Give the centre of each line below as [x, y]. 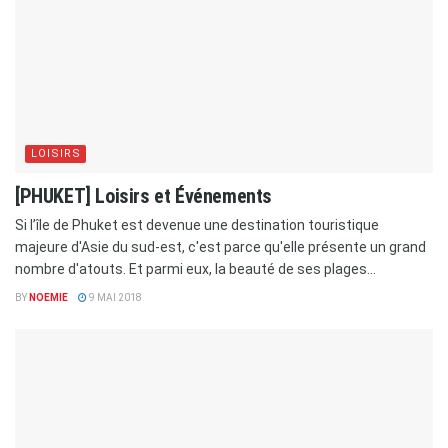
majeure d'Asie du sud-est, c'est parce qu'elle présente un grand [220, 246]
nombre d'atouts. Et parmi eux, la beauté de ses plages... [195, 268]
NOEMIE [48, 297]
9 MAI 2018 [114, 297]
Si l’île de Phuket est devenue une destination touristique [197, 224]
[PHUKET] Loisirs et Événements [143, 195]
